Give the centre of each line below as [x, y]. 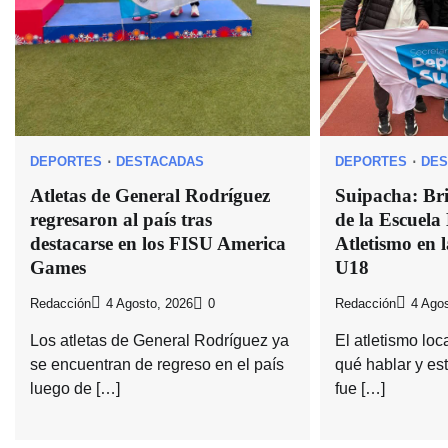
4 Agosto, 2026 [149, 304]
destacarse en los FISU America [158, 243]
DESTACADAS [160, 161]
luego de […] [75, 389]
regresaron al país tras [121, 219]
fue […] [359, 389]
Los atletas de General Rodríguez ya [159, 341]
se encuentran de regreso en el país [157, 365]
